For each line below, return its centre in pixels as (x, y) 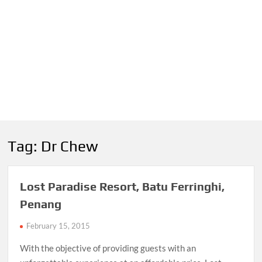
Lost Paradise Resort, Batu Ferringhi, (123, 187)
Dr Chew (70, 146)
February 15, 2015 (58, 226)
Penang (41, 204)
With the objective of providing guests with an (108, 248)
